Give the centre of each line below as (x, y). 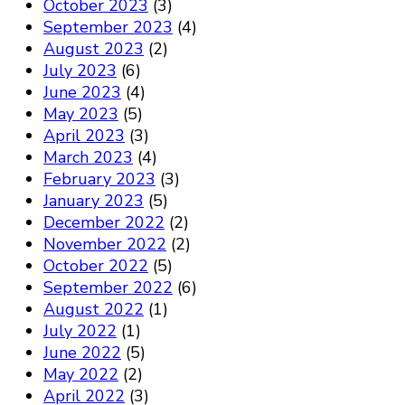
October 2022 (96, 266)
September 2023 (108, 28)
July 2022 (80, 331)
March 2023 (88, 158)
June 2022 (82, 353)
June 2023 (82, 93)
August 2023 (94, 49)
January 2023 (94, 201)
